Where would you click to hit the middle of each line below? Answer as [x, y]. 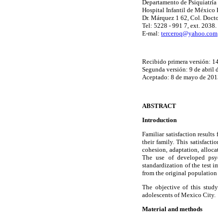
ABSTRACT [159, 106]
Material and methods [172, 209]
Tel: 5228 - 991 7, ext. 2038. [179, 25]
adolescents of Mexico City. [179, 195]
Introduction [159, 120]
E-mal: [152, 33]
